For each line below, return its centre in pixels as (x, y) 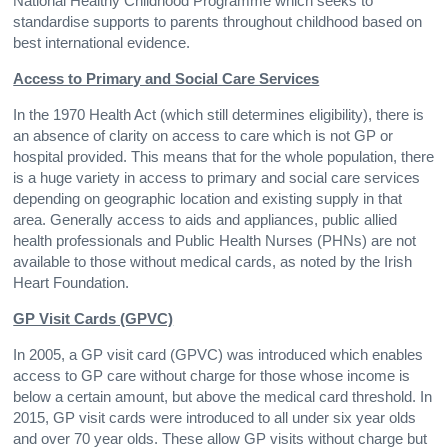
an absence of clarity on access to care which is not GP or (203, 136)
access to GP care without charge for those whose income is (212, 376)
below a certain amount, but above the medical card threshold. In (223, 397)
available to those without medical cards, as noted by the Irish (213, 262)
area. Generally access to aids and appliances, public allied (205, 220)
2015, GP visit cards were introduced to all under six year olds (215, 418)
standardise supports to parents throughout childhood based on (218, 22)
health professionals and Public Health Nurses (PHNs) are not (215, 241)
